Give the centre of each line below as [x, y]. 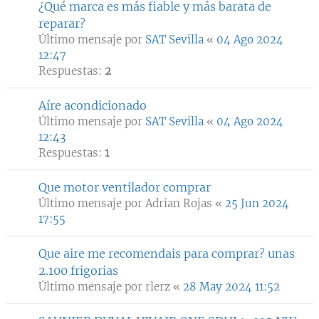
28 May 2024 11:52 [231, 287]
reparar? [62, 23]
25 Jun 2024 [257, 203]
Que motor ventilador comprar [125, 187]
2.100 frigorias [78, 271]
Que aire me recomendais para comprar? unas [167, 253]
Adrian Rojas [179, 203]
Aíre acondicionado [93, 105]
